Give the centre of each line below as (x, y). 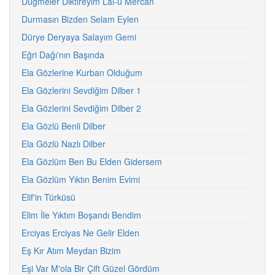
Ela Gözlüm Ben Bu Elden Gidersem (92, 161)
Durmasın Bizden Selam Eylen (80, 19)
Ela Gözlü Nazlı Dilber (64, 144)
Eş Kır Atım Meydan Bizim (71, 250)
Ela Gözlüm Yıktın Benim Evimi (81, 179)
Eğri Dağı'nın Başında (63, 55)
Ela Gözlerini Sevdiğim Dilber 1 (81, 90)
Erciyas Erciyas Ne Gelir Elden (80, 233)
